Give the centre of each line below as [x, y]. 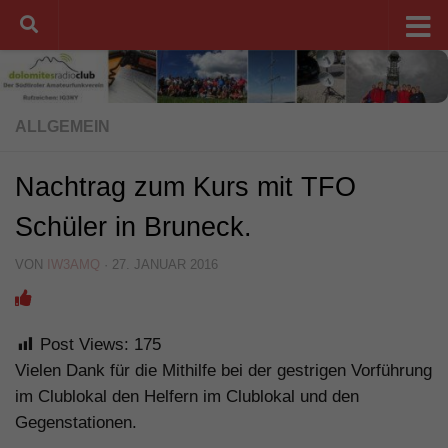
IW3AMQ [73, 265]
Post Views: [84, 345]
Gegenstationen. [76, 423]
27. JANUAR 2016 [165, 265]
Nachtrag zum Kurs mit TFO [185, 187]
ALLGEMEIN [62, 127]
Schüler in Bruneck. [133, 227]
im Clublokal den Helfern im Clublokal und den [187, 397]
